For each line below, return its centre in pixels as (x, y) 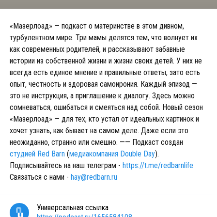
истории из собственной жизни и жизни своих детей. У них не (106, 61)
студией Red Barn (37, 154)
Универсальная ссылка (73, 208)
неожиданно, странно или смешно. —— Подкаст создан (96, 142)
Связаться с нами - (40, 177)
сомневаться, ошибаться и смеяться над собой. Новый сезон (106, 107)
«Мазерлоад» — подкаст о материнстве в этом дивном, (97, 26)
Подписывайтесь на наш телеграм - (66, 165)
